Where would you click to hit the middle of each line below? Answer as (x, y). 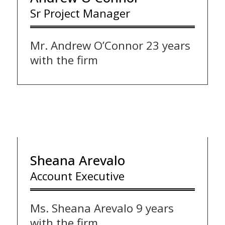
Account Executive (79, 176)
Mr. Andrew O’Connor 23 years (110, 45)
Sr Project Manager (82, 13)
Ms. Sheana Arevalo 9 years (102, 208)
